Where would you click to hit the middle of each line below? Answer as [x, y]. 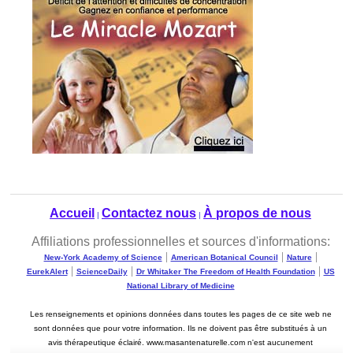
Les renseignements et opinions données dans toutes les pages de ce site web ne [180, 314]
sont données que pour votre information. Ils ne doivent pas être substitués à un [180, 328]
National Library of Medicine [180, 286]
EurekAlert [47, 271]
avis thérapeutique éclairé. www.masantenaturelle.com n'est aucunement [180, 342]
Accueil [72, 213]
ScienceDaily [102, 271]
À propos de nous [257, 213]
